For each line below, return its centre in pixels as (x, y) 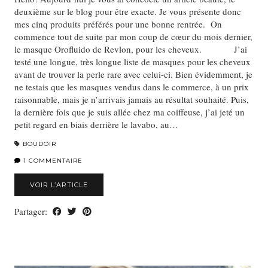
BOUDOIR (39, 144)
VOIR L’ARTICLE (59, 185)
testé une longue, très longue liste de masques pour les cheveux (133, 62)
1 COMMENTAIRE (52, 161)
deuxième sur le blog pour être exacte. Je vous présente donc (128, 12)
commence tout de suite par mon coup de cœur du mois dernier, (133, 37)
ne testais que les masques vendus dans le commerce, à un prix (132, 87)
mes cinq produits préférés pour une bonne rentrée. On (118, 24)
